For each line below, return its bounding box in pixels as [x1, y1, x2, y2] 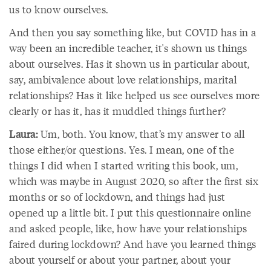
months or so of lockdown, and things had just [9, 189, 226, 204]
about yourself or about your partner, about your [9, 252, 230, 267]
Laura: [9, 126, 38, 141]
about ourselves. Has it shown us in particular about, [9, 56, 250, 71]
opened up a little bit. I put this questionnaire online [9, 205, 252, 220]
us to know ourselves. [9, 2, 108, 16]
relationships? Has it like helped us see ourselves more [9, 88, 260, 102]
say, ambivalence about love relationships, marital [9, 72, 237, 87]
